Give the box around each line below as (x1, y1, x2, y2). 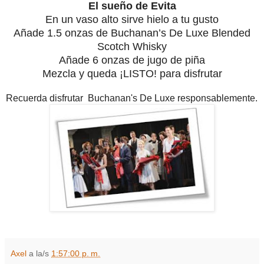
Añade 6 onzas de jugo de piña (59, 54, 205, 67)
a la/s (29, 249, 51, 259)
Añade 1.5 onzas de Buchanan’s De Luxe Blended (14, 27, 250, 39)
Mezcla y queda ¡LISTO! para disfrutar (42, 68, 222, 80)
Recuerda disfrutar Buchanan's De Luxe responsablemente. (6, 93, 258, 104)
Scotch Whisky (97, 41, 167, 53)
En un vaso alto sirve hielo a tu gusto (45, 14, 219, 26)
